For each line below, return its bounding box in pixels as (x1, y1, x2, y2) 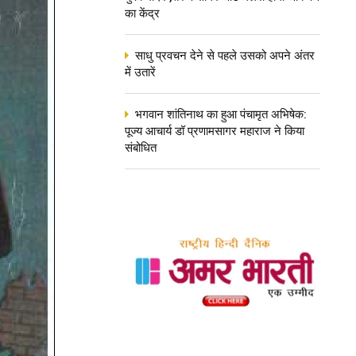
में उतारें (125, 65, 156, 79)
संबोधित (125, 141, 157, 155)
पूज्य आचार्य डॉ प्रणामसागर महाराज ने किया (125, 124, 304, 138)
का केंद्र (125, 6, 160, 21)
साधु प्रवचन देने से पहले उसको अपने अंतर (135, 48, 315, 63)
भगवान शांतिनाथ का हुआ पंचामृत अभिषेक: (135, 107, 307, 122)
